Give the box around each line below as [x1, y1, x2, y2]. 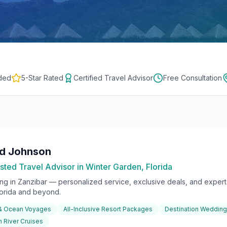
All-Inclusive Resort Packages [63, 205, 153, 213]
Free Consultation [163, 73, 222, 82]
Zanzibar [18, 177, 47, 186]
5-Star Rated [21, 73, 63, 82]
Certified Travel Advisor [73, 73, 153, 82]
